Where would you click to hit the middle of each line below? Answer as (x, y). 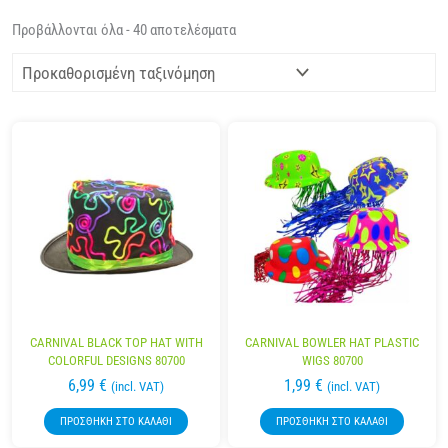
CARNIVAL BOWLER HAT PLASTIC (332, 343)
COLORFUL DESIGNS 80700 (116, 361)
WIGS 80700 (332, 361)
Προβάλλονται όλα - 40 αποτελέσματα (124, 30)
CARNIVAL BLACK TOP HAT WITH (116, 343)
